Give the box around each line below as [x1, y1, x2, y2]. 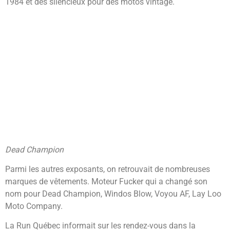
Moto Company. [5, 201, 63, 212]
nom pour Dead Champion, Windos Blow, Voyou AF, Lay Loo [5, 189, 221, 199]
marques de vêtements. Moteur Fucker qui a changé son [5, 177, 207, 187]
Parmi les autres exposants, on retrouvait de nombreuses [5, 164, 210, 175]
